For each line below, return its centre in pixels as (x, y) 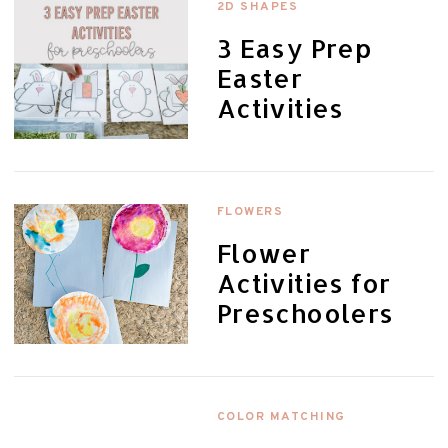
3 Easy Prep (294, 47)
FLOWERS (250, 211)
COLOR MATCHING (281, 416)
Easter (259, 77)
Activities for (303, 282)
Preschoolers (305, 312)
